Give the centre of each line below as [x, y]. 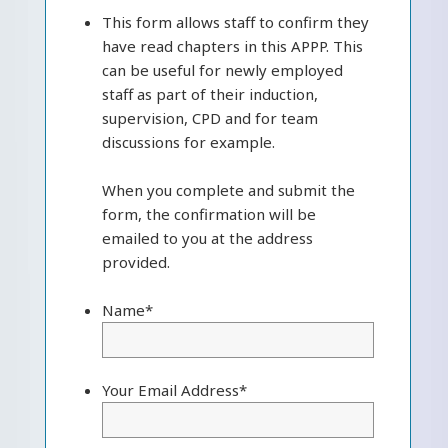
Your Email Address [170, 390]
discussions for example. [188, 142]
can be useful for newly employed [222, 70]
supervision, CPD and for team [209, 118]
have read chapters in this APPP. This [232, 46]
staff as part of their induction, [209, 94]
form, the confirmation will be [208, 214]
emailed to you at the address [207, 238]
